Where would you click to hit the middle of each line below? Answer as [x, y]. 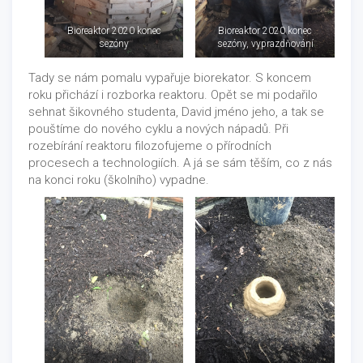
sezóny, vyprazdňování [265, 44]
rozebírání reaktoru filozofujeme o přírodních [150, 145]
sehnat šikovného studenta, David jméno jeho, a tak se [176, 111]
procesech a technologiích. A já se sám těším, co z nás [180, 162]
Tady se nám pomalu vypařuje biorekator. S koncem [170, 77]
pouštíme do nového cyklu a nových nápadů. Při [158, 128]
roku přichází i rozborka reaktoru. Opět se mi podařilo [173, 94]
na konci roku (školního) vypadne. [119, 179]
